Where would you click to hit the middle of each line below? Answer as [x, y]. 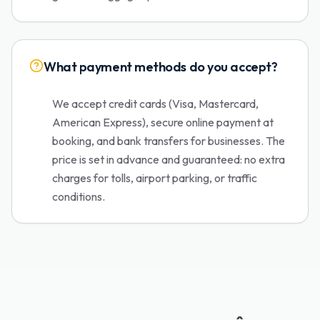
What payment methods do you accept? [161, 67]
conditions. [79, 196]
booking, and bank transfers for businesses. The [169, 141]
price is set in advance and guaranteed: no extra [169, 159]
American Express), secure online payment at [163, 122]
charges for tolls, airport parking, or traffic [155, 178]
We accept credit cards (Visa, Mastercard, [155, 104]
